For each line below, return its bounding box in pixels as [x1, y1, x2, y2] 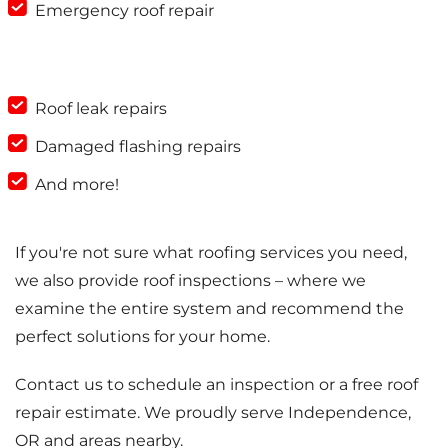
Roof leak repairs [35, 98, 167, 118]
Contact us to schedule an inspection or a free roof [15, 374, 418, 394]
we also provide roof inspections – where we [15, 270, 366, 290]
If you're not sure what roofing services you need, [15, 242, 407, 262]
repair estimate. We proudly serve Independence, [15, 402, 411, 422]
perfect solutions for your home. [15, 326, 270, 346]
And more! [35, 174, 119, 194]
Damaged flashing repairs [35, 136, 241, 156]
